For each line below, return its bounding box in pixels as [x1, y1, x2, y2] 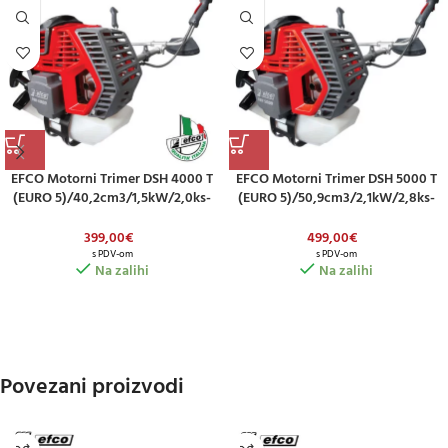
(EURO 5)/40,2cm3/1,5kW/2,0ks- [13, 186, 211, 210]
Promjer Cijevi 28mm [47, 205, 177, 229]
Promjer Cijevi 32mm [272, 205, 400, 229]
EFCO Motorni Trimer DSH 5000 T [235, 167, 437, 191]
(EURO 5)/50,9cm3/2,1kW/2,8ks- [237, 186, 435, 210]
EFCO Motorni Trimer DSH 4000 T [11, 167, 213, 191]
